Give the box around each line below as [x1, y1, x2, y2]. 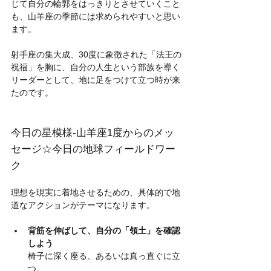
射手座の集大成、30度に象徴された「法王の [11, 50, 181, 60]
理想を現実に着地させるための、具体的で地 [11, 188, 180, 198]
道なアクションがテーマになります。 [11, 200, 155, 211]
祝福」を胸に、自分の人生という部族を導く [11, 62, 180, 73]
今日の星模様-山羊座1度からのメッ [11, 127, 174, 139]
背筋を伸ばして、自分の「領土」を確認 [28, 226, 180, 236]
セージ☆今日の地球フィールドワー [11, 143, 175, 155]
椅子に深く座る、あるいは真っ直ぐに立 [28, 251, 180, 261]
